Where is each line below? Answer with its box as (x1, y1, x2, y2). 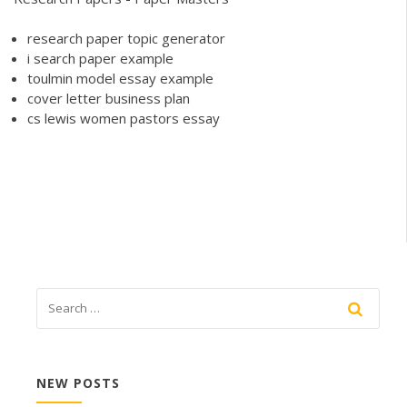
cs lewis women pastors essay (27, 109, 220, 128)
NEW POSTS (36, 374, 120, 392)
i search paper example (27, 49, 174, 68)
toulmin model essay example (27, 69, 213, 88)
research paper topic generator (27, 29, 225, 48)
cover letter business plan (27, 89, 190, 108)
